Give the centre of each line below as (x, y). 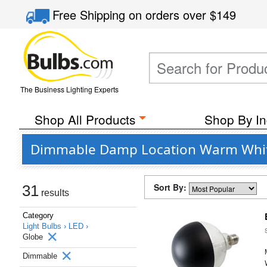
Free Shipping (91, 15)
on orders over (170, 15)
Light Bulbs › (46, 226)
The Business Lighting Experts (69, 89)
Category (38, 215)
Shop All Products (85, 119)
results (54, 193)
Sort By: (171, 187)
